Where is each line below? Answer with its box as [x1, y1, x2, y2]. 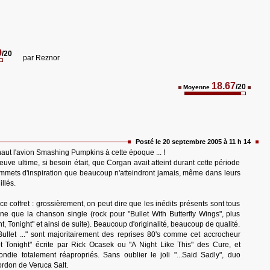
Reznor [36, 54, 60, 62]
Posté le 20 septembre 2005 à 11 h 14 [135, 138, 251, 145]
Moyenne [183, 84, 210, 90]
